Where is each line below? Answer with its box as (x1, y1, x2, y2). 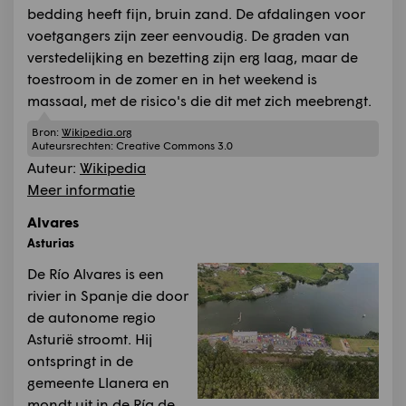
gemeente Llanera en (27, 372, 169, 391)
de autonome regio (27, 307, 156, 325)
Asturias (27, 235, 74, 250)
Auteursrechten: (32, 138, 116, 152)
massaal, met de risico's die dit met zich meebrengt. (27, 92, 372, 110)
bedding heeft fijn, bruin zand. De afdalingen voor (27, 5, 365, 23)
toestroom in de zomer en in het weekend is (27, 70, 317, 88)
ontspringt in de (27, 351, 133, 369)
